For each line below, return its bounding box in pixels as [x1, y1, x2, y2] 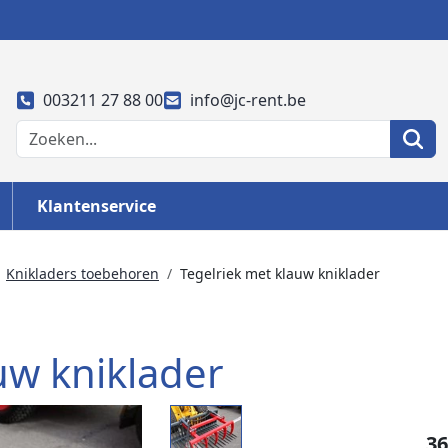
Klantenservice [37, 195, 156, 217]
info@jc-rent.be [189, 89, 306, 111]
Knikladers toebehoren [6, 264, 159, 283]
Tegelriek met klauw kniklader [180, 264, 380, 283]
